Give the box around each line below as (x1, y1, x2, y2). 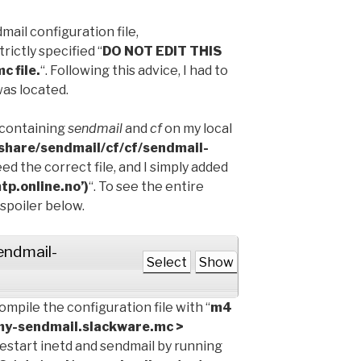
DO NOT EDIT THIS (102, 44, 222, 59)
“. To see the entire (89, 179, 204, 194)
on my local (162, 121, 232, 136)
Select (147, 255, 187, 270)
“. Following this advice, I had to (40, 63, 228, 78)
